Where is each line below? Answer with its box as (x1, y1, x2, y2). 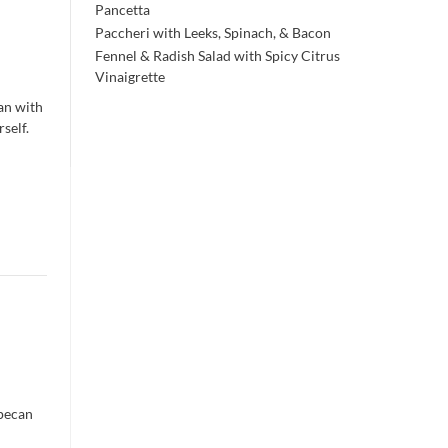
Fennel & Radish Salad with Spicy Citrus (94, 46, 340, 64)
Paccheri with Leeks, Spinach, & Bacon (94, 23, 331, 41)
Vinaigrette (94, 67, 165, 85)
